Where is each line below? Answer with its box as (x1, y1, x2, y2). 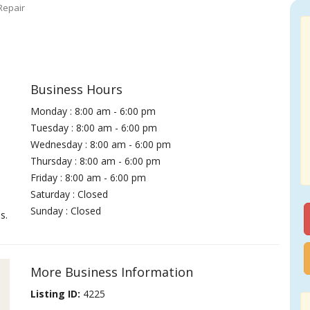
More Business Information (30, 264, 194, 280)
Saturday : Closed (30, 188, 109, 201)
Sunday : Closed (30, 204, 102, 217)
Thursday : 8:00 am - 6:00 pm (30, 154, 161, 167)
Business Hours (30, 81, 123, 98)
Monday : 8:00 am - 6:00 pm (30, 104, 156, 118)
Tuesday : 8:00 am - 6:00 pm (30, 121, 158, 134)
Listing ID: (30, 287, 81, 300)
